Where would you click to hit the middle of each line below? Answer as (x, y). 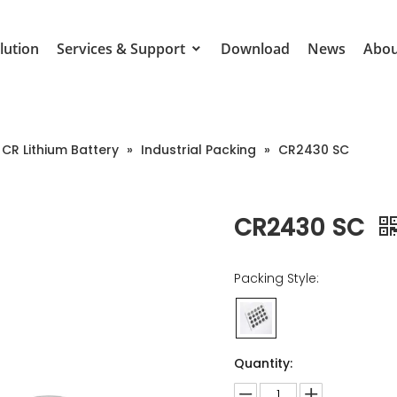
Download (255, 49)
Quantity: (263, 363)
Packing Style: (276, 278)
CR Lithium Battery (60, 150)
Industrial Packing (198, 150)
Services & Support (122, 49)
